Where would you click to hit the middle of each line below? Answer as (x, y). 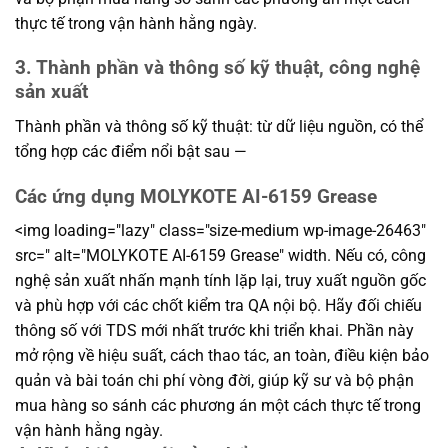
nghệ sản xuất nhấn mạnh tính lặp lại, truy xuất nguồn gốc (220, 281)
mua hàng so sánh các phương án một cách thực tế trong (218, 406)
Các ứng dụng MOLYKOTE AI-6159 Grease (196, 196)
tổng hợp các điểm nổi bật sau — (131, 151)
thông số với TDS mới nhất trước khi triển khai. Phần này (214, 331)
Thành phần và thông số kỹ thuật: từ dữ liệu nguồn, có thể (219, 126)
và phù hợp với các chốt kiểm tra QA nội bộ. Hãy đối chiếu (218, 306)
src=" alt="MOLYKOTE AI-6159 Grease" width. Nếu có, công (220, 256)
